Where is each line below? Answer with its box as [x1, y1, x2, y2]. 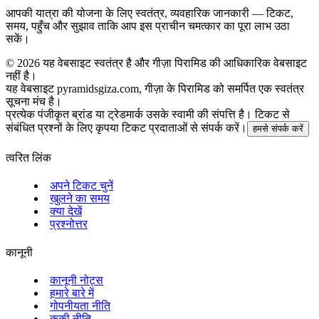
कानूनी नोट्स [50, 273, 103, 286]
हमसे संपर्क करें [253, 122, 303, 134]
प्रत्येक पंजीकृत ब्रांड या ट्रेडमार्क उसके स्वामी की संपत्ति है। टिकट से [6, 108, 290, 120]
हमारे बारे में [50, 286, 94, 299]
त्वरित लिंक [6, 152, 51, 164]
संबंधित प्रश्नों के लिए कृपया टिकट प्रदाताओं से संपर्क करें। [6, 121, 247, 134]
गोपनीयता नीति [50, 299, 110, 312]
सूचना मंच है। [6, 95, 62, 108]
